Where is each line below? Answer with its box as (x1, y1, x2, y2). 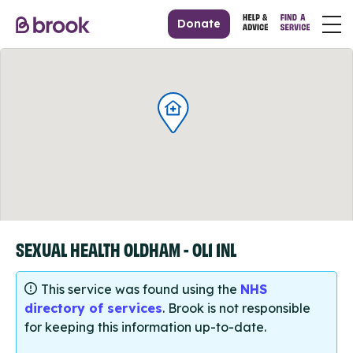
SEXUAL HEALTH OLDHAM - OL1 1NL (16, 237, 236, 260)
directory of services (24, 300, 162, 317)
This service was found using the (41, 281, 240, 298)
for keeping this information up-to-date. (24, 319, 266, 336)
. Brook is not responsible (162, 300, 310, 317)
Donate (177, 17, 221, 31)
